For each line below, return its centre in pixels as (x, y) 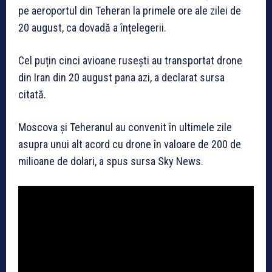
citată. (32, 95)
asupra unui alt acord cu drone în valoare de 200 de (130, 144)
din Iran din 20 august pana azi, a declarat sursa (121, 78)
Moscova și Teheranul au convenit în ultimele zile (125, 127)
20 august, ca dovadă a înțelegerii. (92, 28)
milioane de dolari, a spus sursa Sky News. (111, 161)
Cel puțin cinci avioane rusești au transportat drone (130, 61)
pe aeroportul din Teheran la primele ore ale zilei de (130, 11)
